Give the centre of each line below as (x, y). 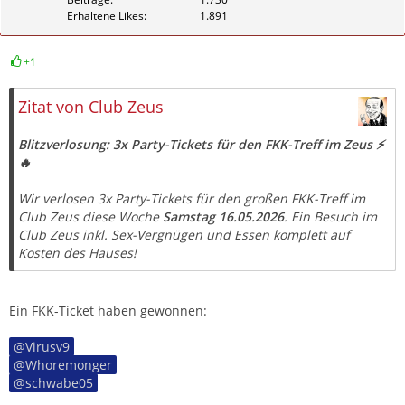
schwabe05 (59, 383)
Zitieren (370, 76)
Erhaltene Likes (105, 15)
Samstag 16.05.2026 (223, 217)
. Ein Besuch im (330, 217)
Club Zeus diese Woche (90, 217)
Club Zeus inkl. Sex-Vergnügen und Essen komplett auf (184, 235)
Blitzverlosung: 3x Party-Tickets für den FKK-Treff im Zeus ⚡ (201, 145)
